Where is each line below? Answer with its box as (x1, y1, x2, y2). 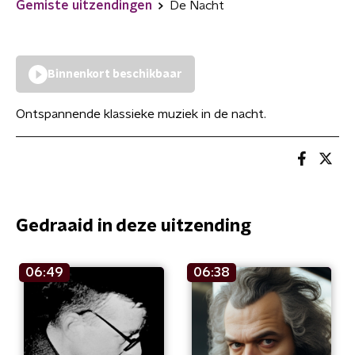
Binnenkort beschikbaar (48, 69, 182, 80)
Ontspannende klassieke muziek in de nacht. (16, 108, 266, 120)
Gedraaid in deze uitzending (16, 217, 251, 235)
